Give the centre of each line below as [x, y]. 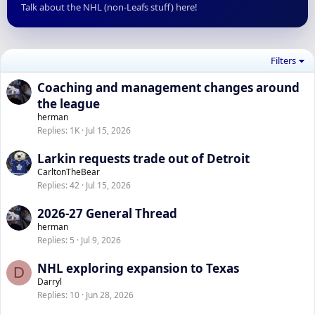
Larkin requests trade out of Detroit [143, 159]
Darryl [50, 282]
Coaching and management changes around [168, 88]
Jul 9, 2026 [101, 240]
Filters [284, 60]
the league [69, 104]
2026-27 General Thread [107, 213]
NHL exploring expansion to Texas [138, 268]
